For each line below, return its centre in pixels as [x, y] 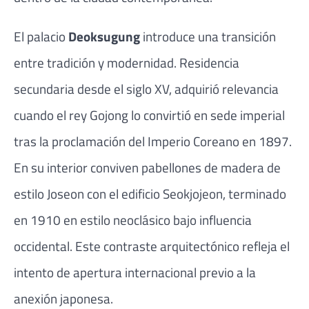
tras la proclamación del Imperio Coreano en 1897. [153, 141]
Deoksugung [104, 37]
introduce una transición [209, 37]
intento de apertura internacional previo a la [135, 272]
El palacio [41, 37]
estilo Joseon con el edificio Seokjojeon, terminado [150, 194]
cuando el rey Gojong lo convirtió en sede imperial [149, 115]
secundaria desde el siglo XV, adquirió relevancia [146, 89]
